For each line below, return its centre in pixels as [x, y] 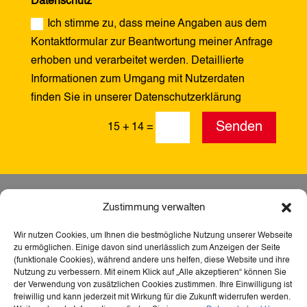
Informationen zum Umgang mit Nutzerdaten [138, 80]
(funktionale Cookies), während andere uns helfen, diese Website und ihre [152, 260]
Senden [240, 127]
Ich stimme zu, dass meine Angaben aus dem [157, 24]
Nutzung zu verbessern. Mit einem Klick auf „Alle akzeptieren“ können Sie [150, 273]
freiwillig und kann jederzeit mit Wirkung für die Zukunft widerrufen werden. [152, 297]
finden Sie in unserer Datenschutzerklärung [136, 98]
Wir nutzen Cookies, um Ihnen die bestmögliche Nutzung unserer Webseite [153, 236]
